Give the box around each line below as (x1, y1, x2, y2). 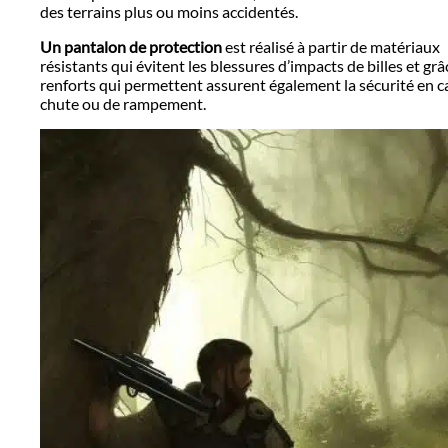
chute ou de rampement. (40, 93, 206, 113)
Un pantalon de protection (40, 36, 222, 56)
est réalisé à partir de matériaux (222, 36, 440, 56)
